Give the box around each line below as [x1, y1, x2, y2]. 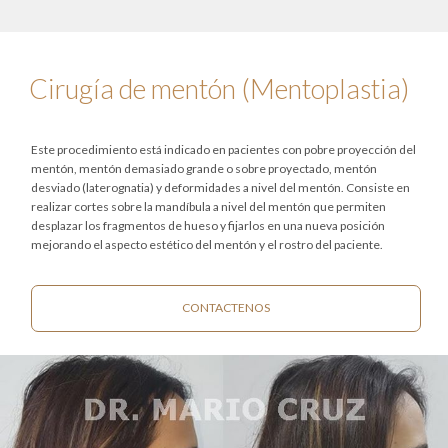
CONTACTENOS [181, 300, 270, 315]
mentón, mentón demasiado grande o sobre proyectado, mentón [30, 161, 377, 176]
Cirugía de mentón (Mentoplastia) [28, 72, 409, 105]
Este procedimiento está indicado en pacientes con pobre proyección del [30, 142, 416, 157]
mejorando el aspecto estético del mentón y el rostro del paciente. [30, 237, 383, 252]
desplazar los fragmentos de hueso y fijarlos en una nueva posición [30, 218, 385, 233]
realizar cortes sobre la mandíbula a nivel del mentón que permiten [30, 199, 386, 214]
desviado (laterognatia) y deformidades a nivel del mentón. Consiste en [30, 180, 410, 195]
